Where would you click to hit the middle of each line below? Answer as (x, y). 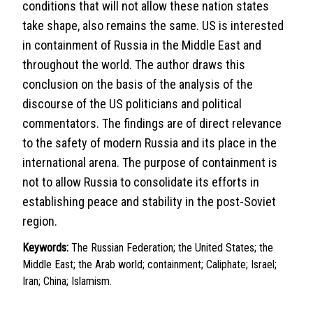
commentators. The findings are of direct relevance (152, 123)
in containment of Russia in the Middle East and (142, 45)
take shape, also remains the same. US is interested (153, 26)
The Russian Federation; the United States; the (172, 248)
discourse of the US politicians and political (132, 104)
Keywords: (45, 248)
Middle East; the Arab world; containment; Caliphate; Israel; (150, 264)
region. (40, 221)
